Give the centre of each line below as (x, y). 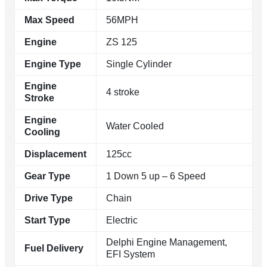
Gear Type (47, 176)
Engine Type (53, 64)
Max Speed (49, 20)
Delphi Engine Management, (167, 242)
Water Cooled (135, 126)
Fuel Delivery (54, 248)
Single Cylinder (139, 64)
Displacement (55, 154)
